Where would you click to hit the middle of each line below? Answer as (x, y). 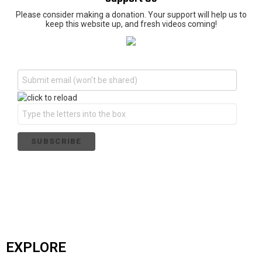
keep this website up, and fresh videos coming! (131, 24)
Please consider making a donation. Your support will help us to (131, 15)
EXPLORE (36, 248)
